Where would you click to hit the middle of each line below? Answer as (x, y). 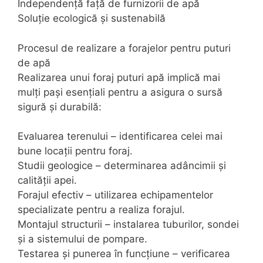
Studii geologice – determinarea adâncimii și (122, 166)
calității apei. (47, 181)
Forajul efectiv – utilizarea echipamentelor (115, 195)
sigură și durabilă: (60, 107)
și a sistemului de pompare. (82, 239)
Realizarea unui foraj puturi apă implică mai (119, 77)
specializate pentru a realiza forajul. (101, 210)
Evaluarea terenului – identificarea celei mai (120, 136)
